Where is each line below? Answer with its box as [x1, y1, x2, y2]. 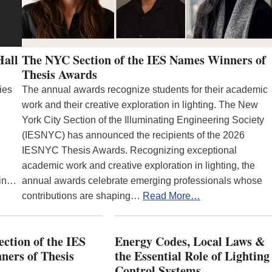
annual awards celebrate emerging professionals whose [22, 175, 262, 186]
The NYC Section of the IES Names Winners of [22, 50, 266, 69]
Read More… [143, 190, 200, 201]
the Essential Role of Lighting [114, 246, 270, 265]
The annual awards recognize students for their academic [22, 84, 268, 95]
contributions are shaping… [22, 190, 143, 201]
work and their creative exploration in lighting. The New [22, 99, 258, 110]
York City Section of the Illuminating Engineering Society [22, 114, 264, 125]
